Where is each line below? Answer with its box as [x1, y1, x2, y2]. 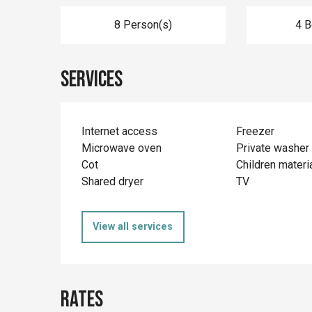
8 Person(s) [114, 17, 172, 31]
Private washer [235, 141, 309, 155]
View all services [93, 221, 173, 233]
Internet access [81, 124, 158, 138]
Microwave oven [81, 141, 162, 155]
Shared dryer [81, 174, 144, 188]
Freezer [235, 124, 274, 138]
